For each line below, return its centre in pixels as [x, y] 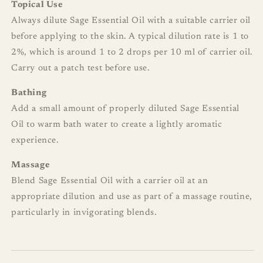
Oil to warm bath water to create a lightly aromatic [117, 125]
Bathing [29, 93]
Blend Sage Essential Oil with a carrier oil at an [110, 181]
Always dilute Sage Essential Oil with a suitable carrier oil [131, 21]
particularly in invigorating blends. [84, 213]
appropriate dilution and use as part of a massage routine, [132, 197]
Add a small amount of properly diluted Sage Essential [125, 109]
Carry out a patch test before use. [81, 69]
